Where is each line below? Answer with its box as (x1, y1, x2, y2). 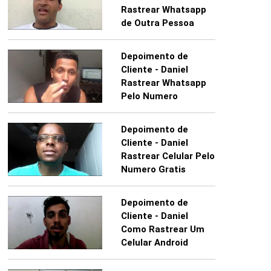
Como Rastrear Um (120, 224, 204, 235)
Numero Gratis (120, 164, 186, 175)
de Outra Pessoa (120, 18, 194, 29)
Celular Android (120, 237, 188, 249)
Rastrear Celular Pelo (120, 151, 215, 162)
